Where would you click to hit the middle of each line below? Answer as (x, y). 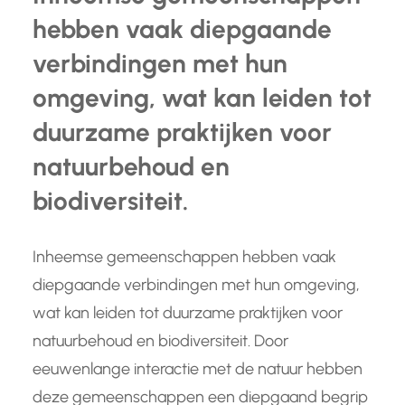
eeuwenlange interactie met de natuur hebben (198, 369)
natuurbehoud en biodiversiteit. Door (160, 341)
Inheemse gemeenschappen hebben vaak (184, 257)
